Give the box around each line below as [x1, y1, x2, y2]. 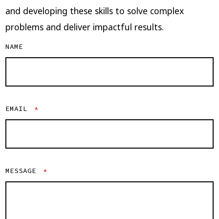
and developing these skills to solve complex [5, 4, 184, 17]
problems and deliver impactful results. [5, 21, 164, 33]
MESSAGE [5, 166, 41, 175]
